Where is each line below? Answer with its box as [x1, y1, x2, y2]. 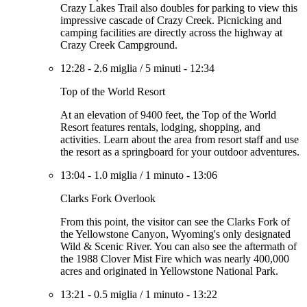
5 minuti [145, 62, 181, 74]
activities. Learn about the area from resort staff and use [60, 134, 299, 145]
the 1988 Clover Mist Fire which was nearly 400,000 [60, 253, 289, 265]
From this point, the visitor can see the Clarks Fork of [60, 216, 290, 228]
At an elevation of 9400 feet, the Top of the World [60, 109, 276, 121]
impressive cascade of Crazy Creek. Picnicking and [60, 14, 282, 26]
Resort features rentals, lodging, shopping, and [60, 121, 260, 133]
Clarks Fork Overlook [60, 193, 156, 204]
